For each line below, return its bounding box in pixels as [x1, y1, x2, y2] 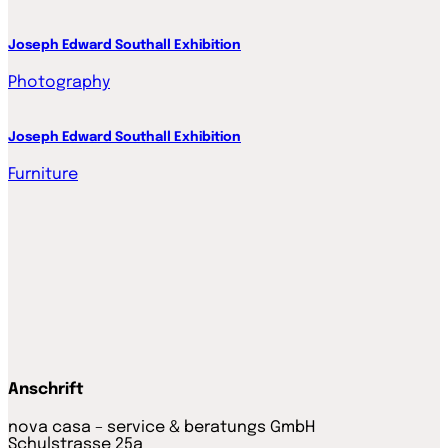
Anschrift [8, 381, 84, 399]
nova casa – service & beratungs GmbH [8, 419, 315, 437]
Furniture [8, 165, 78, 183]
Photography [8, 74, 110, 92]
